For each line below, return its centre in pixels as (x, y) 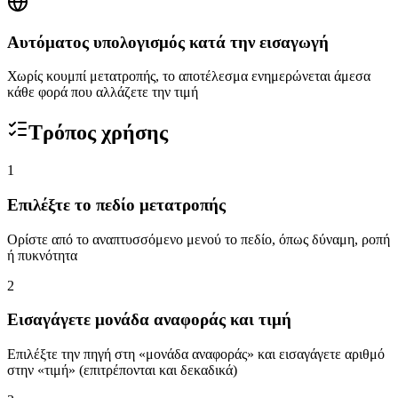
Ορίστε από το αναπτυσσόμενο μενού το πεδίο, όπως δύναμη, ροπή (199, 239)
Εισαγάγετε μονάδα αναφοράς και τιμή (149, 320)
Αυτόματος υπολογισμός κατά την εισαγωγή (168, 42)
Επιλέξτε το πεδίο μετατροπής (116, 204)
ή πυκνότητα (42, 255)
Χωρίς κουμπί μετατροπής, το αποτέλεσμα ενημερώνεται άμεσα (189, 76)
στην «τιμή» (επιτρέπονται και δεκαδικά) (122, 370)
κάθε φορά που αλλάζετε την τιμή (103, 92)
